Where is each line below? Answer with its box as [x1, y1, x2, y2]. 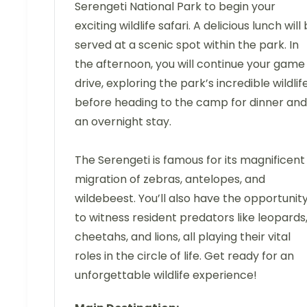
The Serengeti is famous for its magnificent [75, 152, 305, 169]
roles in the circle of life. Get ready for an [75, 248, 294, 265]
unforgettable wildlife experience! [75, 267, 257, 284]
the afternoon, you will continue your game [75, 56, 305, 73]
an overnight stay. [75, 114, 171, 130]
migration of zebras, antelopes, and [75, 171, 265, 188]
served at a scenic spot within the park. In [75, 37, 299, 53]
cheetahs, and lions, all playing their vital [75, 229, 291, 245]
